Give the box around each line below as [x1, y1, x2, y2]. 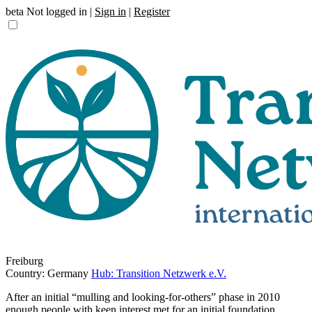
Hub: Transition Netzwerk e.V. [91, 267, 226, 279]
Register [134, 6, 170, 17]
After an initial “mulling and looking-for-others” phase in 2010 [6, 291, 280, 303]
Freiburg [6, 255, 43, 267]
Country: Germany [6, 267, 88, 279]
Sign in [95, 6, 126, 17]
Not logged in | [24, 6, 95, 17]
